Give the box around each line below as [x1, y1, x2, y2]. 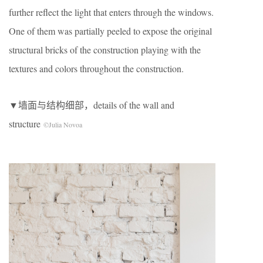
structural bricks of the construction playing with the [9, 43, 201, 56]
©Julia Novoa [43, 119, 82, 129]
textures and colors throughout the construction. [9, 62, 184, 75]
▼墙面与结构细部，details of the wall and [9, 98, 174, 111]
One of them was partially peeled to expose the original [9, 24, 212, 37]
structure [9, 117, 43, 130]
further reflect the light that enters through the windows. [9, 5, 214, 18]
